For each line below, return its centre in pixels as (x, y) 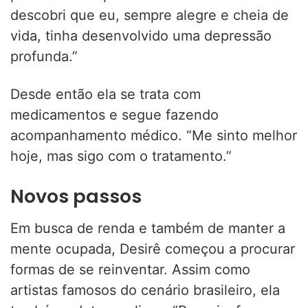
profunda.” (44, 56)
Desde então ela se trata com (106, 94)
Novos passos (76, 196)
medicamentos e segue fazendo (114, 114)
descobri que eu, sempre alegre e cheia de (150, 15)
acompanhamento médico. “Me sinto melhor (154, 135)
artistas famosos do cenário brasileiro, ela (145, 290)
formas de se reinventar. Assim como (130, 270)
